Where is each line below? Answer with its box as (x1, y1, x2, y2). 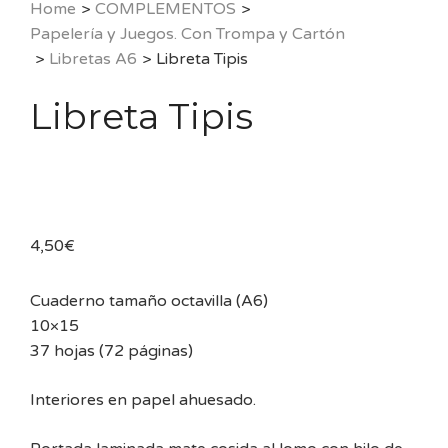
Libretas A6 (49, 48, 137, 69)
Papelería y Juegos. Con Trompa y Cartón (30, 23, 345, 44)
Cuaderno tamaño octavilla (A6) (30, 290, 268, 311)
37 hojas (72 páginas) (30, 340, 193, 361)
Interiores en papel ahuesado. (30, 389, 256, 410)
